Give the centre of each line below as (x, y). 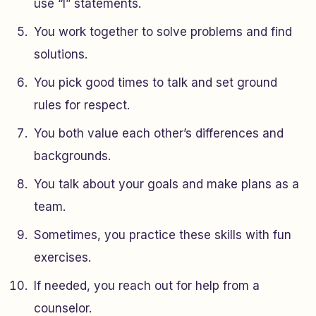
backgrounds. (72, 156)
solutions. (61, 55)
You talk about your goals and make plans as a (166, 184)
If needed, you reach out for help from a (147, 286)
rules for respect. (82, 105)
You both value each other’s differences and (159, 134)
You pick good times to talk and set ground (156, 83)
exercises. (62, 258)
